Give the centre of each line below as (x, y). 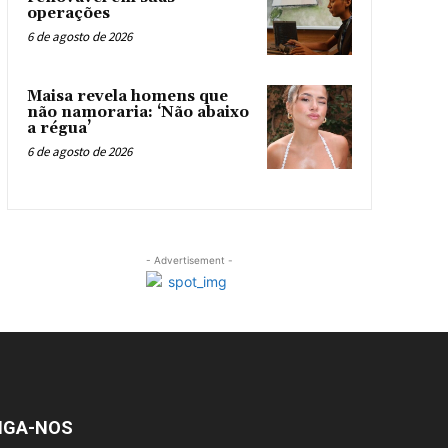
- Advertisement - (189, 260)
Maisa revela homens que (127, 96)
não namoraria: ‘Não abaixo (137, 112)
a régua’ (58, 128)
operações (68, 14)
